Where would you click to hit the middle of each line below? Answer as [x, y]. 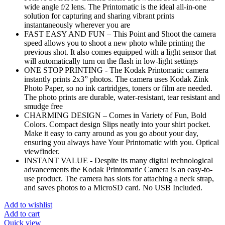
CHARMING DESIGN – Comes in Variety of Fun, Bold [115, 116]
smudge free [43, 106]
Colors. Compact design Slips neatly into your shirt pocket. [117, 125]
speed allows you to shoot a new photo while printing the [115, 43]
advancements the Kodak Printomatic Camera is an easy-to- [118, 170]
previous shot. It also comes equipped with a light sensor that [120, 52]
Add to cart [22, 214]
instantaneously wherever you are [77, 25]
